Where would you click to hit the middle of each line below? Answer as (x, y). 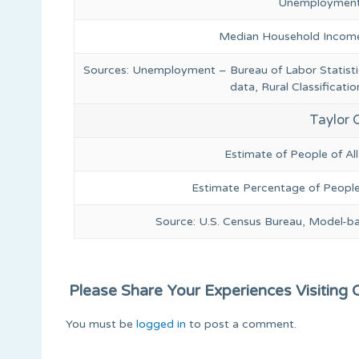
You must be (101, 324)
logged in (161, 324)
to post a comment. (241, 324)
